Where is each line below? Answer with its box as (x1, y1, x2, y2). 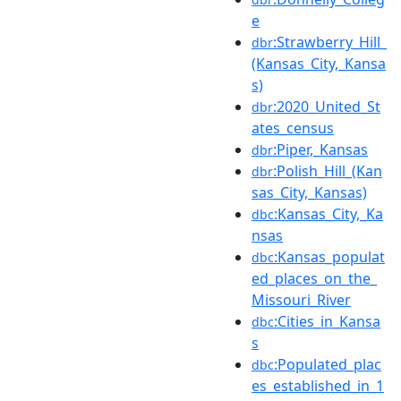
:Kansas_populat (274, 246, 385, 267)
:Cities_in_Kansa (274, 311, 380, 331)
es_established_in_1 (252, 375, 384, 396)
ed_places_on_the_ (252, 268, 377, 288)
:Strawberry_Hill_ (273, 31, 387, 52)
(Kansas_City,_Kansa (252, 53, 386, 73)
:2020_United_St (273, 96, 380, 116)
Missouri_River (252, 289, 351, 310)
